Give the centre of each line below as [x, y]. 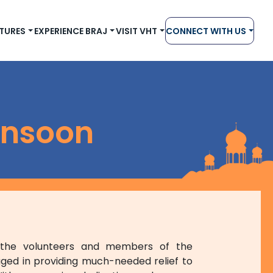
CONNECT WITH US [206, 31]
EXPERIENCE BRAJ [71, 31]
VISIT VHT [137, 31]
